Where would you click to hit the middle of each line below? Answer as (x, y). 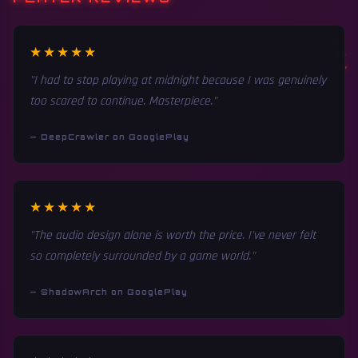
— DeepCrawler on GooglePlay (109, 137)
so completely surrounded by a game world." (142, 257)
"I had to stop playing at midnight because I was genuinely (178, 81)
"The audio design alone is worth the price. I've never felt (173, 236)
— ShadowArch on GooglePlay (109, 292)
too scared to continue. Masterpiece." (123, 101)
